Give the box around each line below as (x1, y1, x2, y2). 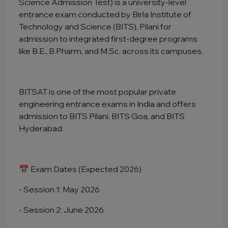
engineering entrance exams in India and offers (19, 99, 196, 109)
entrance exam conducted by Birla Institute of (19, 9, 191, 19)
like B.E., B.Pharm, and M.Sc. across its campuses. (19, 46, 203, 56)
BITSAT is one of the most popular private (19, 87, 176, 97)
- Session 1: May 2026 (19, 184, 100, 194)
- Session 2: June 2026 (19, 205, 104, 215)
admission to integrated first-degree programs (19, 34, 197, 44)
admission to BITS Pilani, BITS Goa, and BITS (19, 111, 185, 121)
